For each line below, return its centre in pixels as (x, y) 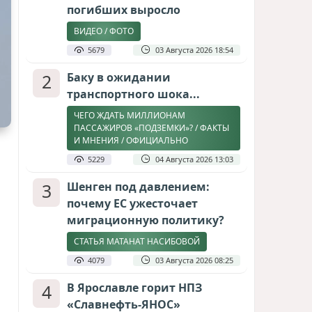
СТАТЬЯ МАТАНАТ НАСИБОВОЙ (137, 241)
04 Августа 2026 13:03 (194, 159)
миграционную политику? (146, 220)
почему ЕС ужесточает (132, 203)
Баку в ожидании (119, 77)
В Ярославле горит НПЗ (134, 288)
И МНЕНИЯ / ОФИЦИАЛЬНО (131, 140)
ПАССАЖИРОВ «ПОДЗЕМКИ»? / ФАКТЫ (151, 128)
